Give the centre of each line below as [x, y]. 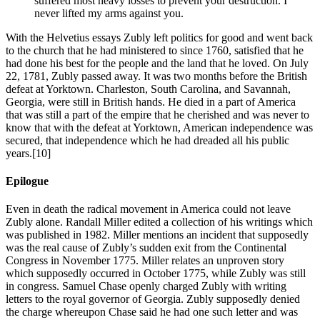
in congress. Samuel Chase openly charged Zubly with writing [146, 286]
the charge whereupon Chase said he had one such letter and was [152, 312]
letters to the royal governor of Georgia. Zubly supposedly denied [153, 299]
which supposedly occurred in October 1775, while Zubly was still [156, 274]
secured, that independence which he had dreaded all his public [147, 140]
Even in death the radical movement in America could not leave [148, 209]
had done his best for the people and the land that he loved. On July [157, 63]
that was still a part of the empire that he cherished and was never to [157, 114]
